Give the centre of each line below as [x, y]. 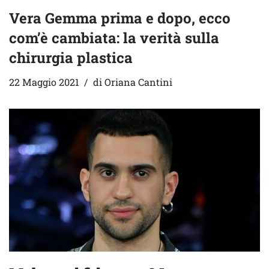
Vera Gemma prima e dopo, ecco [120, 18]
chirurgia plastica [71, 57]
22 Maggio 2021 [44, 82]
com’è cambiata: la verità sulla [114, 38]
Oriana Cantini [138, 82]
